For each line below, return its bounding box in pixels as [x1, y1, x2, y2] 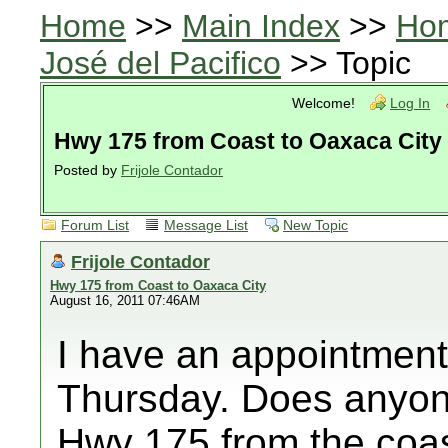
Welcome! [292, 96, 355, 111]
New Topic [283, 218, 348, 233]
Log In [390, 96, 430, 111]
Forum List [61, 218, 129, 233]
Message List [164, 218, 248, 233]
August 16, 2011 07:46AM [50, 293, 200, 308]
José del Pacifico [40, 45, 281, 81]
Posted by [54, 163, 121, 178]
